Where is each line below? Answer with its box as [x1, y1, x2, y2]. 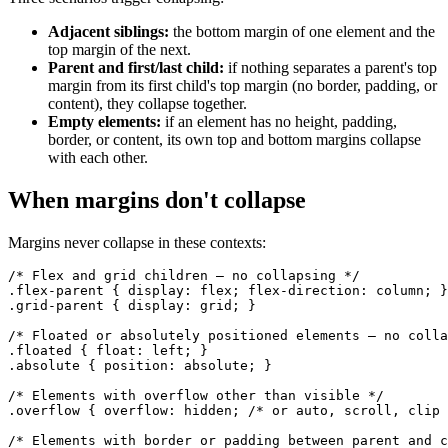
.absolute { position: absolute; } [8, 357, 272, 373]
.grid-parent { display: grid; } [8, 297, 256, 313]
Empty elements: [48, 113, 161, 131]
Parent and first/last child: [48, 59, 224, 77]
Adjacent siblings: [48, 23, 169, 41]
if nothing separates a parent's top [224, 59, 437, 77]
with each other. [48, 149, 148, 167]
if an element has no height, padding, [161, 113, 397, 131]
